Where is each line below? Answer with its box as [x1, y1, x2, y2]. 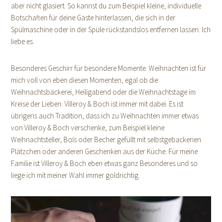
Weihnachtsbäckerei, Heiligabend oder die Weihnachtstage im [11, 87, 196, 97]
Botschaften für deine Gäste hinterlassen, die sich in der [11, 13, 176, 23]
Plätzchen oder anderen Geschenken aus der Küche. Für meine [11, 147, 198, 157]
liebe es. [11, 37, 35, 47]
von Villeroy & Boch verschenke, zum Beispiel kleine [11, 123, 165, 133]
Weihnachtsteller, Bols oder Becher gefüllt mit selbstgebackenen [11, 135, 202, 145]
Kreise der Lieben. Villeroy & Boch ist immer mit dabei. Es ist [11, 99, 184, 109]
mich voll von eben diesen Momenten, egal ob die [11, 75, 159, 85]
